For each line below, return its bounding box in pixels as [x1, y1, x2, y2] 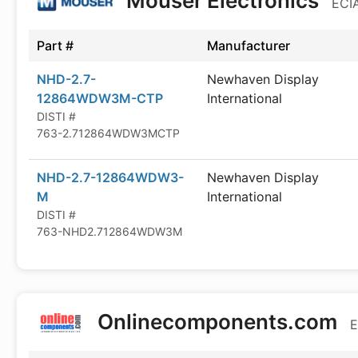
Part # [37, 38, 74, 54]
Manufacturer [207, 38, 290, 54]
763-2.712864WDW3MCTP [37, 126, 180, 140]
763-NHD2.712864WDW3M [37, 225, 182, 238]
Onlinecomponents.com [93, 309, 343, 334]
